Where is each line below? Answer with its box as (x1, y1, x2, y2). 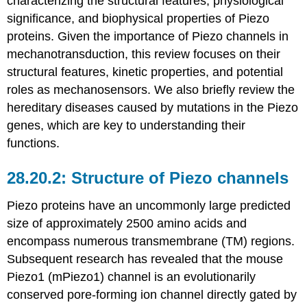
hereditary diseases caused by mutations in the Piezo (7, 101, 299, 115)
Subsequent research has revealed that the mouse (7, 252, 284, 267)
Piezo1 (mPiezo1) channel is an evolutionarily (7, 270, 256, 284)
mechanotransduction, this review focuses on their (7, 47, 281, 62)
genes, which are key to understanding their (7, 119, 246, 133)
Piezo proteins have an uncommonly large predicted (7, 199, 291, 213)
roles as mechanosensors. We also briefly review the (7, 83, 295, 97)
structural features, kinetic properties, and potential (7, 65, 284, 79)
